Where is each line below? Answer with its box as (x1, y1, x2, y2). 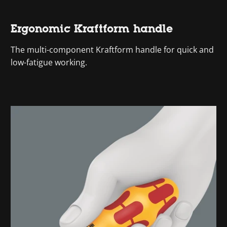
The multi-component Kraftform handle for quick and (11, 44, 214, 55)
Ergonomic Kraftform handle (11, 22, 173, 35)
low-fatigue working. (11, 56, 88, 68)
